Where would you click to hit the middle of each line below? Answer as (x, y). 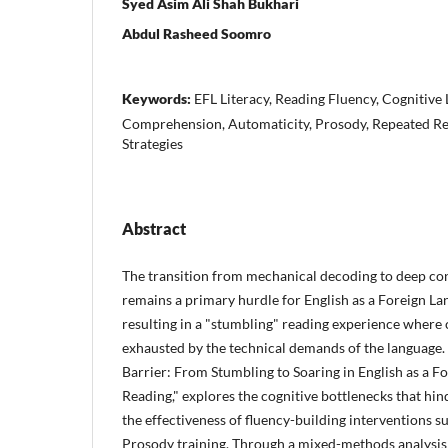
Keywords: (158, 98)
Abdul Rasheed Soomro (196, 33)
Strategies (152, 143)
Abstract (154, 228)
